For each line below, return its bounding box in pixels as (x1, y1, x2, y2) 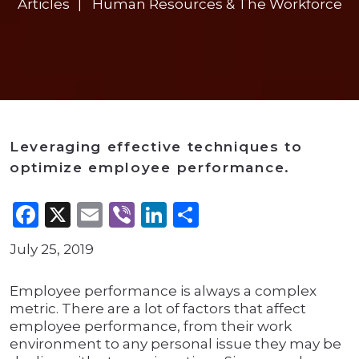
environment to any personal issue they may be (10, 336, 341, 353)
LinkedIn (167, 199, 278, 231)
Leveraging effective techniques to (10, 139, 303, 155)
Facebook (38, 199, 162, 231)
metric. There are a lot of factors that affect (10, 301, 306, 317)
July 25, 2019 (10, 241, 94, 258)
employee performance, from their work (10, 318, 292, 335)
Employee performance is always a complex (10, 283, 317, 300)
